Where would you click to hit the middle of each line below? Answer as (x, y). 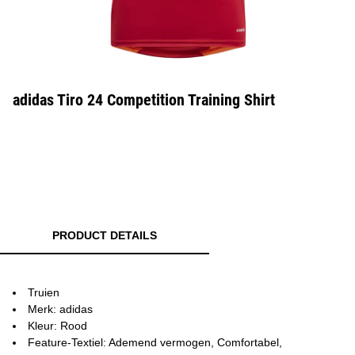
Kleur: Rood (57, 326)
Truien (44, 292)
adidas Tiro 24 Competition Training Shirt (144, 100)
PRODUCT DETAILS (105, 235)
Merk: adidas (60, 309)
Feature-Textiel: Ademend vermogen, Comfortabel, (155, 342)
